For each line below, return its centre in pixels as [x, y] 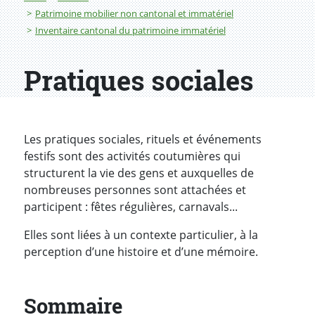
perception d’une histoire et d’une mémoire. [141, 252]
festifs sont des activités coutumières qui [132, 156]
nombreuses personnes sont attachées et [135, 190]
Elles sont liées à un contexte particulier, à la [141, 235]
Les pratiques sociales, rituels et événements [143, 140]
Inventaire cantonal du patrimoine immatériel [130, 31]
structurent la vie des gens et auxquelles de [139, 173]
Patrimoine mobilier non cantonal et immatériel [134, 14]
